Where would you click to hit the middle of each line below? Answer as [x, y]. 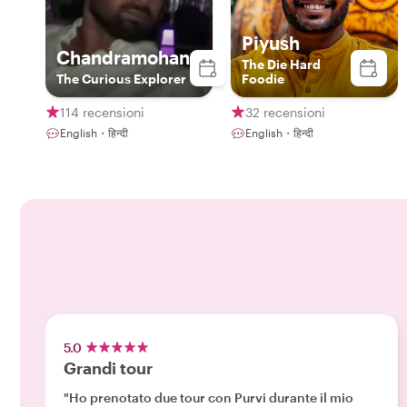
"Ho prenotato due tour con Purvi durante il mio [208, 397]
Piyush [271, 43]
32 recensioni [285, 112]
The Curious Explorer [121, 79]
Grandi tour [108, 368]
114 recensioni [102, 112]
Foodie [263, 79]
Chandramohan [123, 57]
